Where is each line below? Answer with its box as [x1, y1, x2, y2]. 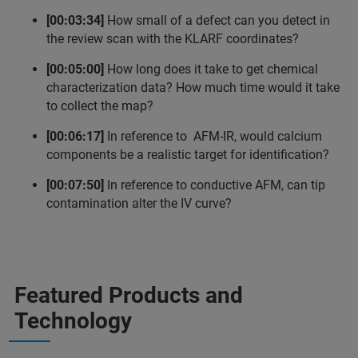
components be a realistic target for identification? [46, 147, 329, 163]
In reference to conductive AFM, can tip [104, 177, 325, 193]
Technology [14, 308, 132, 335]
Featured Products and [14, 282, 243, 309]
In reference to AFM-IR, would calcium [104, 129, 322, 145]
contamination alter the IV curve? [46, 196, 232, 212]
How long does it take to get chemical [107, 62, 318, 78]
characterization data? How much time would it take [46, 80, 340, 96]
